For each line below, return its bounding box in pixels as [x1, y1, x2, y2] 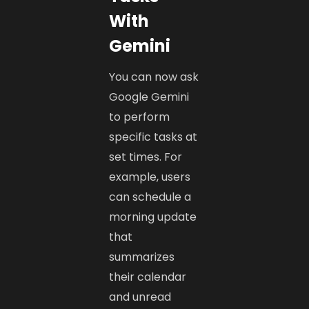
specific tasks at [109, 128, 198, 145]
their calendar [109, 268, 187, 285]
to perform [109, 108, 170, 125]
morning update [109, 208, 197, 225]
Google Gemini [109, 88, 190, 105]
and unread [109, 288, 172, 305]
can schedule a [109, 188, 192, 205]
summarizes [109, 248, 175, 265]
